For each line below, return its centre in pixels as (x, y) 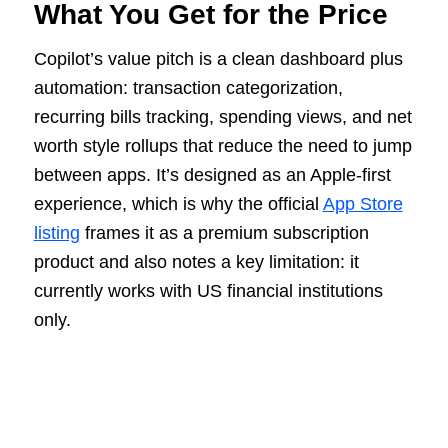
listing (56, 232)
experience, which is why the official (178, 203)
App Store (362, 203)
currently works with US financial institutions (208, 290)
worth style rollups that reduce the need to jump (222, 145)
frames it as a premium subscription (224, 232)
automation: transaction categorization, (188, 87)
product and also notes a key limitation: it (196, 261)
